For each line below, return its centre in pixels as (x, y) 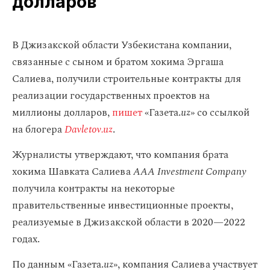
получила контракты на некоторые (93, 189)
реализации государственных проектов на (111, 96)
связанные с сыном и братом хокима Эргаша (118, 62)
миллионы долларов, (62, 113)
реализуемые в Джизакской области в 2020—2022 (129, 222)
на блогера (38, 130)
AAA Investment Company (190, 172)
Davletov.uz (89, 130)
